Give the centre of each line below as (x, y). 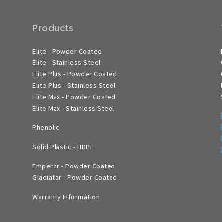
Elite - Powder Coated (67, 51)
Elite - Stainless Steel (66, 62)
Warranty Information (66, 197)
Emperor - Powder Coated (74, 166)
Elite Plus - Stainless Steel (75, 85)
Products (53, 28)
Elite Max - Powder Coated (74, 97)
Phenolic (46, 127)
